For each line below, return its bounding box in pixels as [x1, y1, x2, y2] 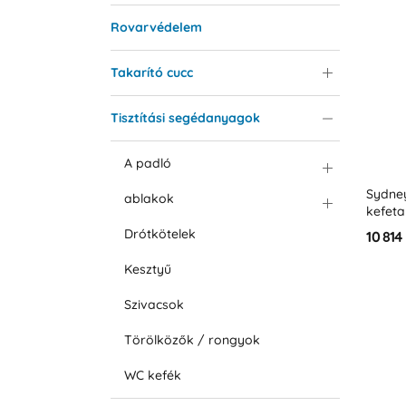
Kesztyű [123, 261, 171, 278]
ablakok [123, 190, 174, 208]
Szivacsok [123, 296, 184, 314]
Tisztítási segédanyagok [110, 110, 260, 127]
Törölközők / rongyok [123, 332, 260, 349]
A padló [123, 155, 171, 172]
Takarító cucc [110, 64, 193, 82]
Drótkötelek [123, 226, 196, 243]
